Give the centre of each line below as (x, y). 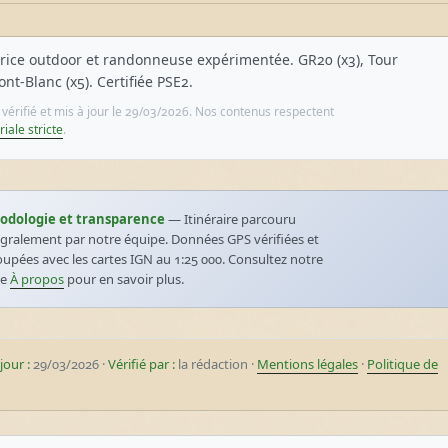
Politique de (402, 364)
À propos (37, 279)
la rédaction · (216, 364)
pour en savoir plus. (124, 279)
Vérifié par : (141, 364)
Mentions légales (307, 364)
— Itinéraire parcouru (230, 219)
